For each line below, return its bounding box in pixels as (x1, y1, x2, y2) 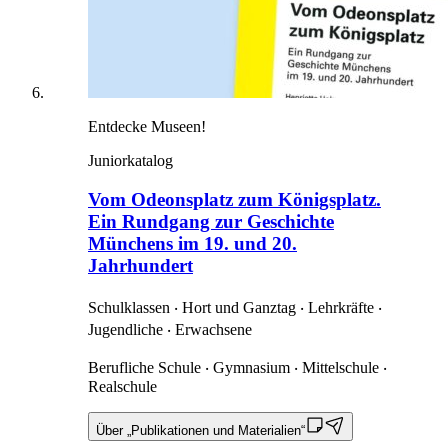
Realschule (88, 377, 157, 395)
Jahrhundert (88, 255, 193, 277)
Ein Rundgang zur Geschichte (88, 211, 334, 233)
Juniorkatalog (88, 152, 173, 170)
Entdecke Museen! (88, 118, 206, 136)
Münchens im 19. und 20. (88, 233, 297, 255)
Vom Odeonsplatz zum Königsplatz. (88, 189, 381, 211)
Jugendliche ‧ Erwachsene (88, 320, 252, 338)
